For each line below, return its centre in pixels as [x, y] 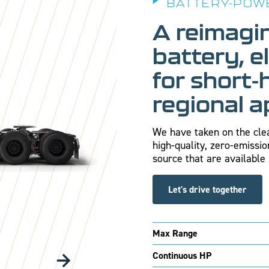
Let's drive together [207, 190]
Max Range [175, 233]
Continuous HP [182, 255]
